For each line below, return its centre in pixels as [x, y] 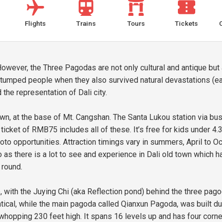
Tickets [187, 23]
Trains [86, 23]
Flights [35, 23]
